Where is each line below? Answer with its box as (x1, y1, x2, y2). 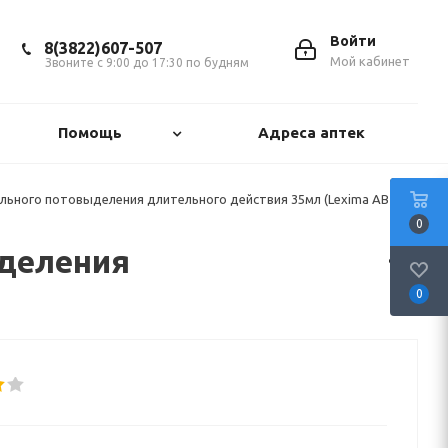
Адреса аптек (257, 124, 365, 141)
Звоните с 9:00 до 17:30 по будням (45, 56, 249, 69)
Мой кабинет (330, 54, 410, 68)
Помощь (58, 124, 122, 141)
